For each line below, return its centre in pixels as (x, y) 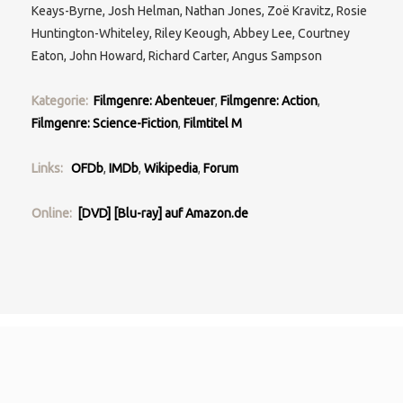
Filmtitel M (213, 123)
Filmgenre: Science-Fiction (105, 123)
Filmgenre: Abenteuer (154, 101)
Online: (54, 213)
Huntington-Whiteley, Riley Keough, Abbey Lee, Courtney (191, 33)
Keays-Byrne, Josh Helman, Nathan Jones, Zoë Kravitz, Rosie (199, 11)
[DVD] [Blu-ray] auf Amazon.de (163, 213)
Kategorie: (63, 101)
